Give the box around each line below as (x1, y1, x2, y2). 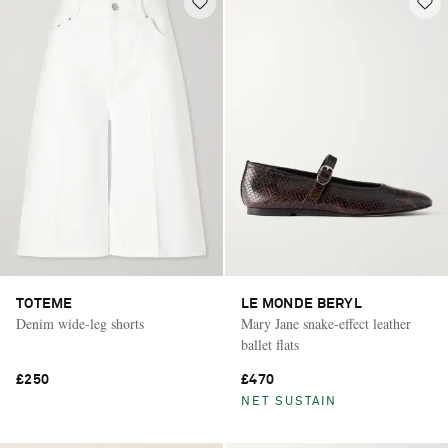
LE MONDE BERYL (241, 297, 362, 312)
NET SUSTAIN (241, 396, 337, 409)
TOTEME (16, 297, 73, 312)
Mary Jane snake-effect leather (241, 314, 411, 334)
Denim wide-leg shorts (16, 314, 144, 334)
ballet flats (241, 335, 299, 355)
